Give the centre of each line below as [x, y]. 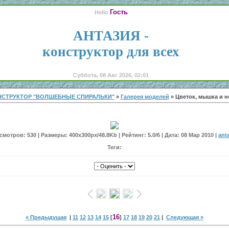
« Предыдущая [46, 217]
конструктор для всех [111, 52]
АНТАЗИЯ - [111, 36]
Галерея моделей [145, 97]
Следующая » [185, 217]
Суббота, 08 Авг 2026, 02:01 [111, 75]
